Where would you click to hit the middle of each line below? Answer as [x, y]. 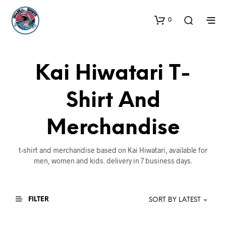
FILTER [38, 199]
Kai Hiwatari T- [113, 74]
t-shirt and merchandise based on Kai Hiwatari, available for [113, 150]
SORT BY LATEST [175, 200]
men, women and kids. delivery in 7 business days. [113, 161]
